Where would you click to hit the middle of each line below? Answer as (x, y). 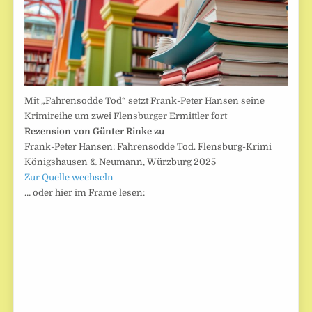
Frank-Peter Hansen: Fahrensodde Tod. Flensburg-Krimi (148, 146)
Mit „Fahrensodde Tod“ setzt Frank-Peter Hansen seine (145, 100)
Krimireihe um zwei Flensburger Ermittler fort (126, 116)
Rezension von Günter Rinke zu (95, 131)
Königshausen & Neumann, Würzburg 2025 (120, 162)
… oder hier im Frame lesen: (85, 192)
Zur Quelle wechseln (69, 177)
